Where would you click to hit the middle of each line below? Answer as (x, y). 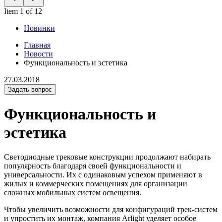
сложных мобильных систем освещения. (73, 192)
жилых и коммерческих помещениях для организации (96, 183)
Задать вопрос (30, 89)
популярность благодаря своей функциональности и (93, 166)
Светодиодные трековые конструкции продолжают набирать (107, 157)
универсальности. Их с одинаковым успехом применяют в (103, 174)
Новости (38, 54)
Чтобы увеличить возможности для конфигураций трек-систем (111, 209)
